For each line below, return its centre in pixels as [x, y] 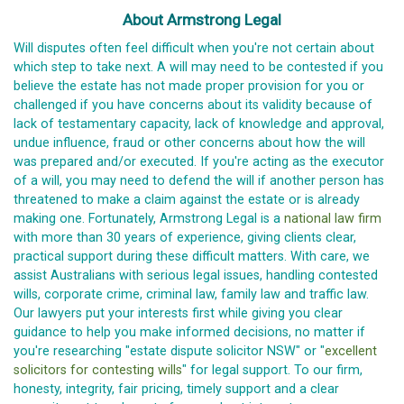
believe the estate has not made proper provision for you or [189, 86]
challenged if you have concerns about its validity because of [193, 105]
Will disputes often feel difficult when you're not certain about [194, 48]
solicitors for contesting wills [98, 370]
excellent [351, 351]
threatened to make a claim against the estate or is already [187, 199]
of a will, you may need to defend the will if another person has [199, 180]
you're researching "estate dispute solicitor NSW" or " [169, 351]
